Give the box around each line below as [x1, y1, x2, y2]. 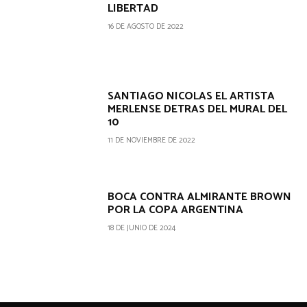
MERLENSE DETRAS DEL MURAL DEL [108, 99, 288, 119]
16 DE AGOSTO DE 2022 [108, 20, 184, 33]
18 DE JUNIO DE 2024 [108, 222, 176, 235]
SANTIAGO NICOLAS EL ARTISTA [108, 86, 275, 106]
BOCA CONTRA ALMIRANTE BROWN [108, 188, 292, 207]
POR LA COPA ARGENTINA [108, 201, 244, 220]
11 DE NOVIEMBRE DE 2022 [108, 134, 196, 147]
